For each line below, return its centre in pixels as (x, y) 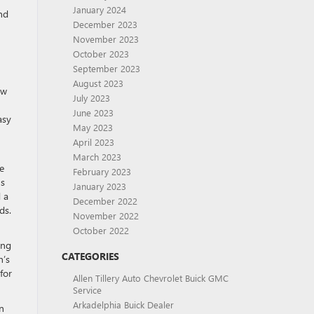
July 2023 (91, 98)
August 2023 (98, 83)
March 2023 (97, 157)
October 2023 (101, 54)
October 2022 (101, 230)
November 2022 (105, 216)
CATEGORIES (90, 256)
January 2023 (99, 186)
